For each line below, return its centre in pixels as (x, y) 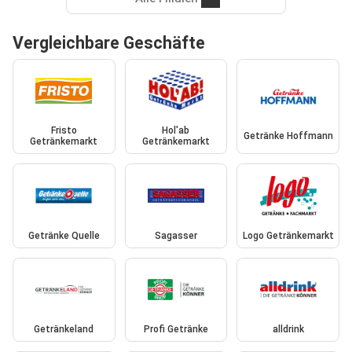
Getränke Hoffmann (288, 136)
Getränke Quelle (64, 235)
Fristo (64, 131)
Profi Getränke (176, 330)
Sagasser (176, 235)
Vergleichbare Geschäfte (109, 42)
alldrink (288, 330)
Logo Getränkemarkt (288, 235)
